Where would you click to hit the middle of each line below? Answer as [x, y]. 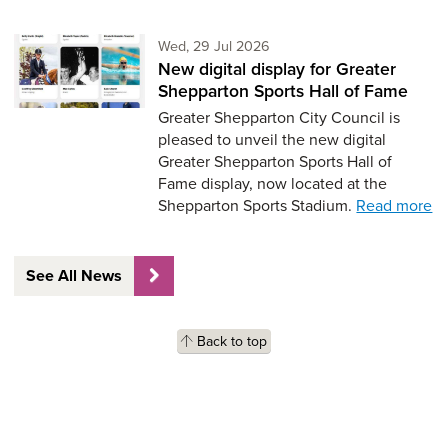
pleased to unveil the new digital [272, 138]
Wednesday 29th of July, [346, 45]
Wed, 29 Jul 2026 [214, 46]
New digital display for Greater [277, 69]
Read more [394, 204]
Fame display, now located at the [273, 182]
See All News [73, 275]
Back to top [231, 341]
